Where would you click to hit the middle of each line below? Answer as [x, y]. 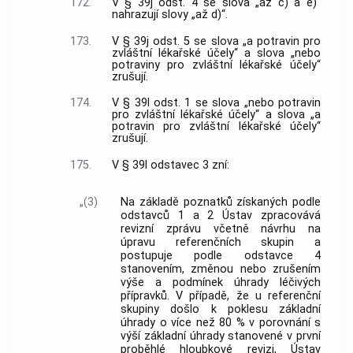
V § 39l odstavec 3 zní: [170, 165]
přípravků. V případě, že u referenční [221, 296]
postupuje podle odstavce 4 [221, 256]
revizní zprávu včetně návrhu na [221, 229]
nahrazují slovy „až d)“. [169, 14]
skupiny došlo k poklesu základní [221, 310]
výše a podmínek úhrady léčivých [221, 283]
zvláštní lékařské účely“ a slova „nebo [216, 53]
